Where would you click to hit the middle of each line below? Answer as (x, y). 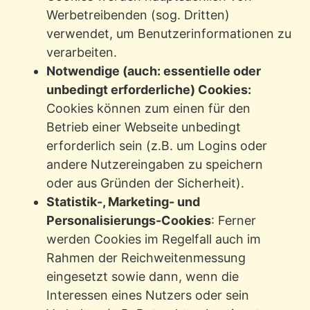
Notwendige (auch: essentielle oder (153, 71)
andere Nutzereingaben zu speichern (154, 165)
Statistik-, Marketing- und (123, 202)
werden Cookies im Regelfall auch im (153, 239)
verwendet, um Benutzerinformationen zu (168, 34)
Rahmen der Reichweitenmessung (146, 258)
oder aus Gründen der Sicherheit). (145, 183)
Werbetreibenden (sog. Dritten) (138, 15)
